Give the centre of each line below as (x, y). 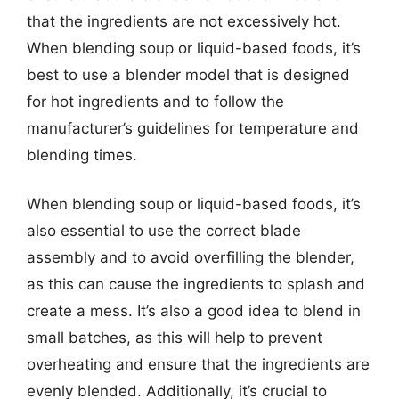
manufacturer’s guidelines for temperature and (193, 128)
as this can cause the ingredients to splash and (196, 284)
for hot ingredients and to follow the (155, 101)
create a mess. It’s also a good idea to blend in (194, 311)
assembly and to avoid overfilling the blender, (191, 257)
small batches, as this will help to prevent (175, 338)
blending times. (82, 155)
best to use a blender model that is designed (188, 74)
